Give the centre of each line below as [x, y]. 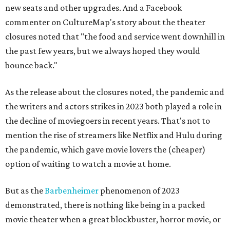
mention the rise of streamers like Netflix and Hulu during [114, 135]
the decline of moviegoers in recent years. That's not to [108, 121]
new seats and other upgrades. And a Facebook [93, 8]
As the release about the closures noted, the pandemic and [115, 92]
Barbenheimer [72, 190]
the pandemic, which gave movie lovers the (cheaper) [105, 149]
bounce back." [31, 65]
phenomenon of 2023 [139, 190]
